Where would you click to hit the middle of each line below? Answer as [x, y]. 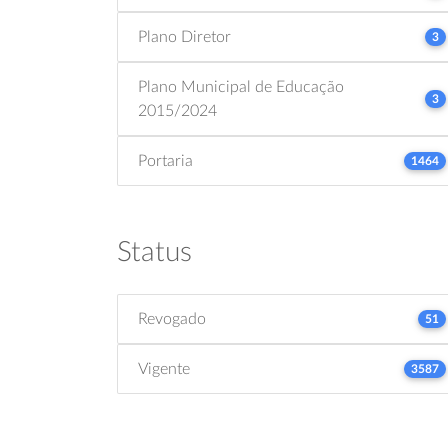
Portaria [165, 161]
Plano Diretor [184, 37]
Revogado [172, 319]
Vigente [164, 369]
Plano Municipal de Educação [241, 87]
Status [154, 252]
